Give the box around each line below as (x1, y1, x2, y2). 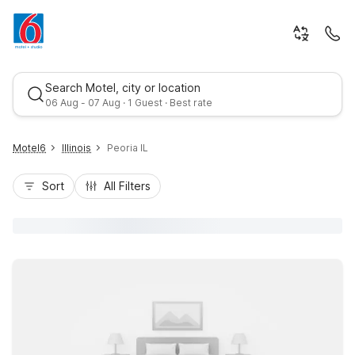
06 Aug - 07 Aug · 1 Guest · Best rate (45, 97, 212, 109)
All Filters (104, 179, 151, 193)
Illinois (62, 142, 91, 154)
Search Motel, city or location (45, 81, 200, 94)
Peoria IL (107, 142, 148, 154)
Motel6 (13, 142, 46, 154)
